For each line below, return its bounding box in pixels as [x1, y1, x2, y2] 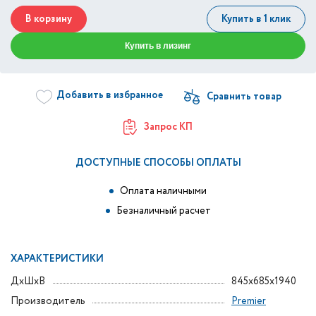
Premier [231, 294, 266, 308]
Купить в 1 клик [221, 12, 291, 26]
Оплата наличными [120, 184, 207, 198]
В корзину [25, 12, 72, 26]
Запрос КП [144, 120, 193, 134]
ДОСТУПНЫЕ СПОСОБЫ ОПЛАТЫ [75, 156, 241, 170]
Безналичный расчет [116, 204, 211, 218]
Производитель [11, 294, 85, 308]
